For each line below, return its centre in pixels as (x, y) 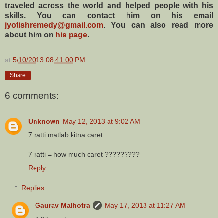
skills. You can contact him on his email (109, 15)
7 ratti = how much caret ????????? (84, 154)
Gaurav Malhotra (63, 206)
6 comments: (32, 96)
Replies (33, 188)
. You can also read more (158, 25)
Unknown (44, 121)
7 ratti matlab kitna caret (65, 135)
